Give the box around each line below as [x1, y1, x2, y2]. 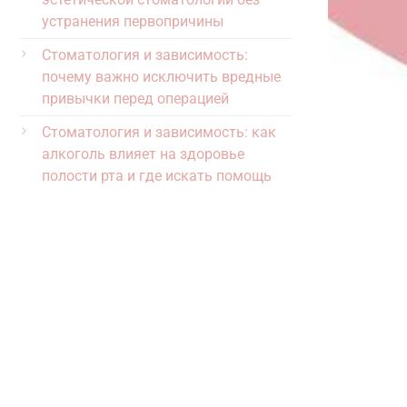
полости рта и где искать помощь [42, 167, 272, 184]
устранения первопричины [42, 13, 223, 30]
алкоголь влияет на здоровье [42, 145, 244, 163]
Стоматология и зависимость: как [42, 124, 276, 141]
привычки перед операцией [42, 90, 229, 107]
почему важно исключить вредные [42, 68, 281, 85]
